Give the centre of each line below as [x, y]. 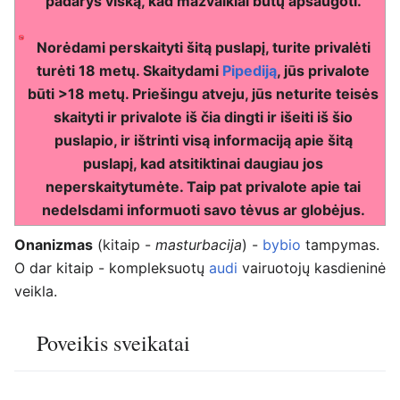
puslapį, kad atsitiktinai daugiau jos [204, 164]
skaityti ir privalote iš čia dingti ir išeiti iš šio [204, 117]
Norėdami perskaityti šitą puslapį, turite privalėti [203, 48]
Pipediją [250, 71]
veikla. [36, 292]
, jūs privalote [324, 71]
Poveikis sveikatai [113, 343]
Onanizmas [54, 245]
